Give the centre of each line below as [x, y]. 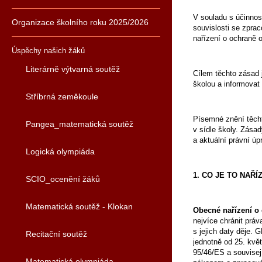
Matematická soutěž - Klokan [79, 206]
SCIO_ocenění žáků [63, 179]
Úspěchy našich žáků [48, 51]
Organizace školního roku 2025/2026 [80, 22]
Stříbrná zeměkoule [62, 96]
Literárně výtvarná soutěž [73, 69]
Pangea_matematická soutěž [80, 124]
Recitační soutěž [56, 234]
